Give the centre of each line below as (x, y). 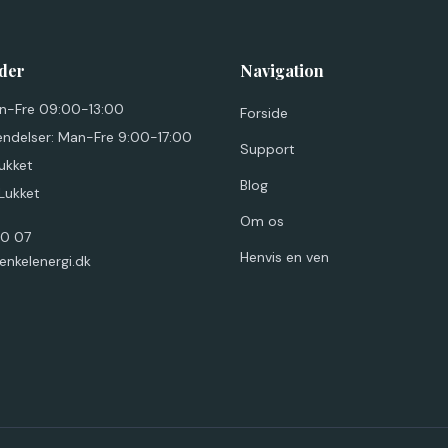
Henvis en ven (284, 257)
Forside (264, 113)
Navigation (282, 70)
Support (267, 149)
